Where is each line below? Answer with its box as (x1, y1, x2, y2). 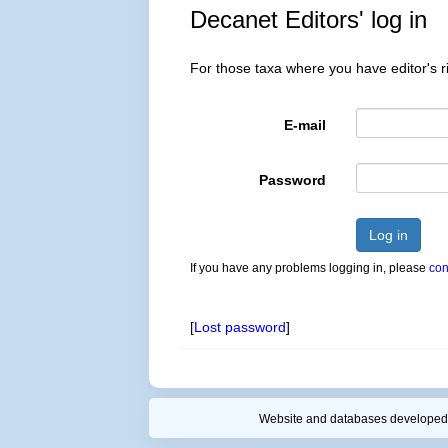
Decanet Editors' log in (190, 6, 428, 33)
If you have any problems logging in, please (190, 261, 430, 275)
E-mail (283, 117, 326, 133)
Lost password (194, 319, 287, 335)
